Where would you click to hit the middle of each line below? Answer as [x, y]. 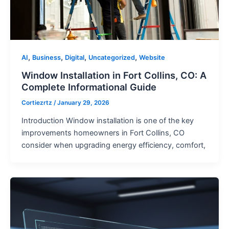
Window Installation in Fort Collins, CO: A [114, 75]
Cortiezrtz [37, 102]
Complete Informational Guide [89, 87]
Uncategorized [111, 58]
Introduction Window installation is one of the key [107, 121]
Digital [74, 58]
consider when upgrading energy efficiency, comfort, [113, 145]
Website [152, 58]
